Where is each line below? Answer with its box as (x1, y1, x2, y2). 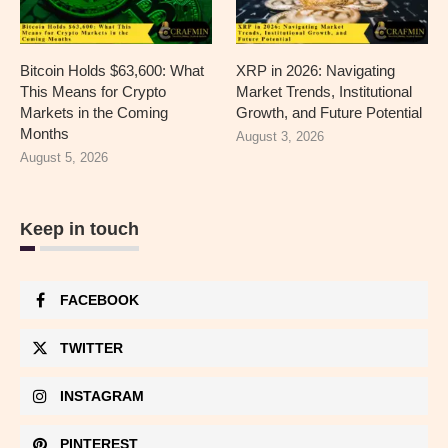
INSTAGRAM (60, 388, 144, 405)
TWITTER (60, 340, 123, 357)
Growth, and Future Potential (236, 104, 423, 122)
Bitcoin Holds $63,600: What (20, 62, 204, 80)
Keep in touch (20, 219, 139, 240)
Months (20, 125, 69, 143)
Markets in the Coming (20, 104, 168, 122)
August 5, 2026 (20, 150, 108, 166)
